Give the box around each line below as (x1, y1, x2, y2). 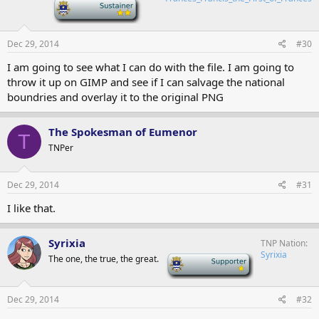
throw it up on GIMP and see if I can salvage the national (7, 75, 285, 89)
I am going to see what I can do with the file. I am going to (7, 60, 294, 74)
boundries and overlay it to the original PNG (7, 90, 224, 104)
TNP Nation (261, 236, 305, 249)
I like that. (7, 200, 56, 215)
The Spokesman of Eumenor (48, 125, 197, 139)
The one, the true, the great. (48, 252, 159, 265)
